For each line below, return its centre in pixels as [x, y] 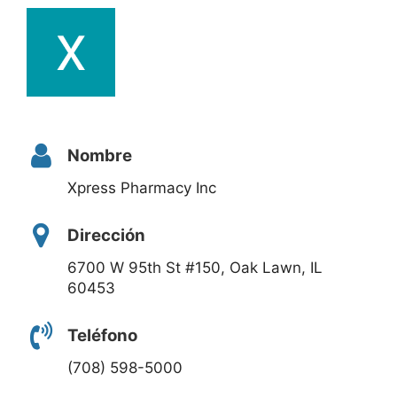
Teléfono [102, 335]
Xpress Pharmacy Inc [142, 188]
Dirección [106, 235]
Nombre [100, 156]
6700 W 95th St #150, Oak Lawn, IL [195, 268]
